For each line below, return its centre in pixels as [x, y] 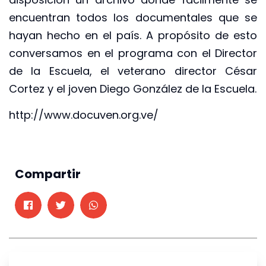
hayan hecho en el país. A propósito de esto [133, 35]
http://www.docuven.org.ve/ [84, 115]
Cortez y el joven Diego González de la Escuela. [133, 88]
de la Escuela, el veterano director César [133, 71]
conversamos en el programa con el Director [133, 53]
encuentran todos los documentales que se [133, 17]
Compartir [48, 174]
